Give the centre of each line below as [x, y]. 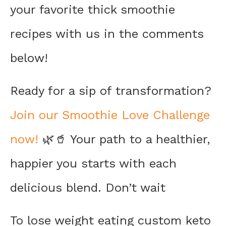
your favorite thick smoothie [93, 10]
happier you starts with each [93, 164]
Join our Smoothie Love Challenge [110, 115]
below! [29, 58]
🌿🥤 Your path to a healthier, [124, 139]
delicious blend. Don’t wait [88, 188]
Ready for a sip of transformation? [111, 91]
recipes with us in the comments [107, 34]
